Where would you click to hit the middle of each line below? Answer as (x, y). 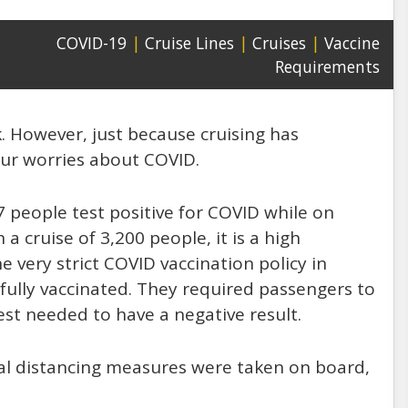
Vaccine (352, 43)
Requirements (327, 66)
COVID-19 (92, 43)
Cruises (279, 43)
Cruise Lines (189, 43)
